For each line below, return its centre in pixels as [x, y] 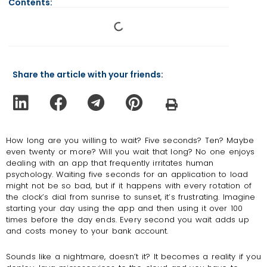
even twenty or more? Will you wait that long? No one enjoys [131, 152]
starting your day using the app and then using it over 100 [125, 208]
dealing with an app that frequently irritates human [110, 163]
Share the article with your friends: [88, 74]
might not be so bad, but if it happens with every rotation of [129, 186]
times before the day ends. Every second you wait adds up [128, 220]
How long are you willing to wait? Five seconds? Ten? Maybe [130, 140]
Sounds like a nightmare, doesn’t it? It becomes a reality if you [133, 257]
